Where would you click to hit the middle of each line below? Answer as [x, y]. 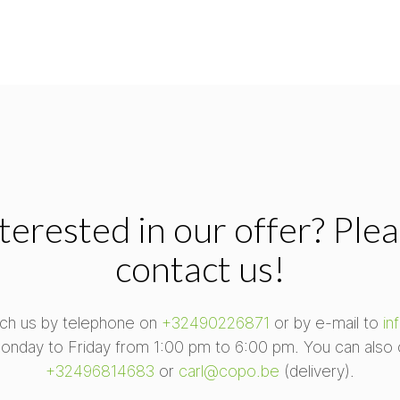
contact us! [200, 268]
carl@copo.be [229, 371]
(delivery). [317, 371]
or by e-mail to [326, 322]
